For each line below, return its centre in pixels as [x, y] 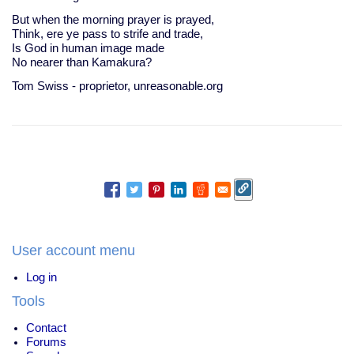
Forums [46, 342]
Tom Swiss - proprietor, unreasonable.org [117, 86]
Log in [41, 277]
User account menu [73, 250]
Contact [46, 328]
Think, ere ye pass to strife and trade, [107, 34]
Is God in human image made [88, 48]
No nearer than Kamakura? [82, 62]
